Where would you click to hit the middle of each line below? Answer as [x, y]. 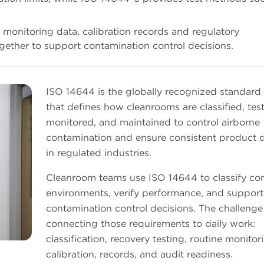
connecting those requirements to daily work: [151, 224]
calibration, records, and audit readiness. [139, 255]
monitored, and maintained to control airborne [153, 123]
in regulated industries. [100, 153]
